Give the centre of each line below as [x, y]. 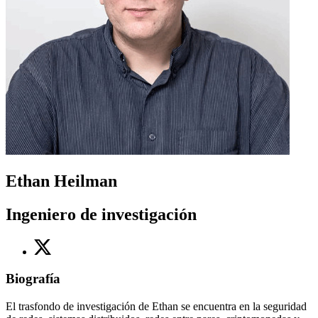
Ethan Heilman [61, 181]
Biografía [33, 279]
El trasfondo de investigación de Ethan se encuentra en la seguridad [156, 307]
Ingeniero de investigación [101, 214]
